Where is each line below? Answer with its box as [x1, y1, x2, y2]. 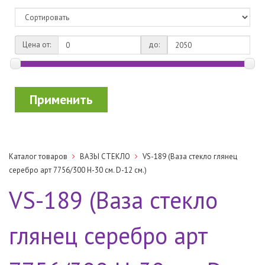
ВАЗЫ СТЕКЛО [80, 151, 130, 162]
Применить [30, 91, 93, 108]
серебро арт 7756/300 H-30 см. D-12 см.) [9, 165, 147, 176]
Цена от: [22, 40, 51, 50]
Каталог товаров [9, 151, 67, 162]
